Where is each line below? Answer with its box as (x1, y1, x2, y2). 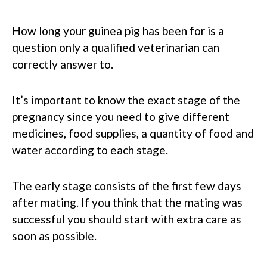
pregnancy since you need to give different (12, 109, 229, 123)
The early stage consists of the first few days (12, 178, 241, 193)
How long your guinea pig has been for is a (12, 23, 224, 38)
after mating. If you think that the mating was (12, 195, 243, 209)
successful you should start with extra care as (12, 212, 241, 226)
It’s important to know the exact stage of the (12, 92, 240, 107)
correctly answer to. (12, 57, 113, 71)
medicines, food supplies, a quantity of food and (12, 126, 254, 140)
